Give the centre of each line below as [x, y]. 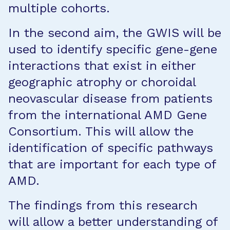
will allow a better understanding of [113, 222]
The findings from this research [103, 205]
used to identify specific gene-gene [113, 49]
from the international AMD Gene [108, 115]
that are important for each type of [112, 164]
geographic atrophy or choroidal [102, 82]
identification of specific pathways [111, 148]
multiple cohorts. [59, 8]
